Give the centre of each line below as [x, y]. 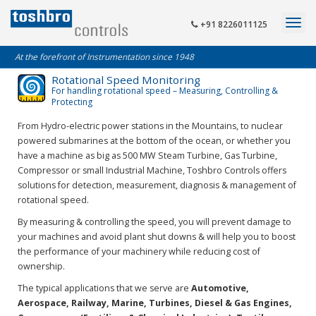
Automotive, [220, 288]
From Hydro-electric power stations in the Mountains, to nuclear [150, 126]
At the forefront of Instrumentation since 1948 [104, 56]
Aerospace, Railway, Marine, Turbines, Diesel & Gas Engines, [155, 303]
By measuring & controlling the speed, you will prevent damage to [154, 222]
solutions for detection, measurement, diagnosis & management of [157, 185]
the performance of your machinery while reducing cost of [139, 251]
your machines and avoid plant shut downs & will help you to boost [157, 237]
